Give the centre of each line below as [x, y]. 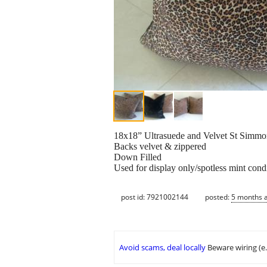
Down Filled [138, 157]
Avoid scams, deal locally [162, 248]
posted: [218, 197]
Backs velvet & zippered [160, 147]
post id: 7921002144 [155, 197]
